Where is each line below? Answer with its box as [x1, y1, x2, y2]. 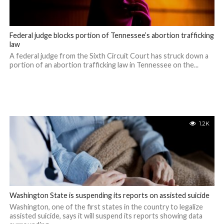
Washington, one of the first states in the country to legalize [9, 202, 203, 211]
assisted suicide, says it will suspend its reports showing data [9, 211, 202, 220]
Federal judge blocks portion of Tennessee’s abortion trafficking [9, 31, 214, 39]
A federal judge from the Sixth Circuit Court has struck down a [9, 51, 208, 60]
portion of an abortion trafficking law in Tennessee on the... [9, 60, 198, 69]
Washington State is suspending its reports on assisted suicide [9, 191, 209, 199]
